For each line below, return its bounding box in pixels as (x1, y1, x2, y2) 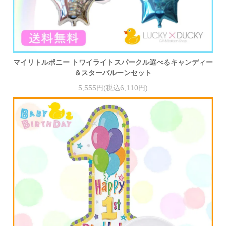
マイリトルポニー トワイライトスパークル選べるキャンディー (13, 58, 213, 67)
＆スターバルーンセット (74, 69, 152, 77)
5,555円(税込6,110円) (78, 83, 148, 92)
